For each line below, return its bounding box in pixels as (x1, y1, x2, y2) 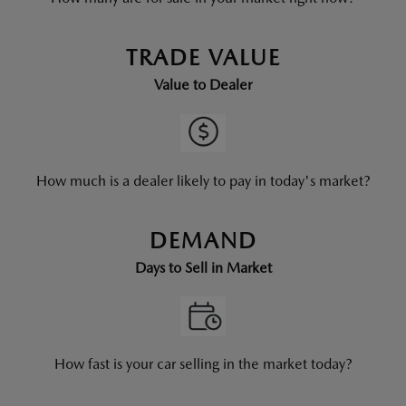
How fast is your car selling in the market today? (53, 355, 353, 372)
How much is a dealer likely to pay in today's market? (35, 172, 371, 189)
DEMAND (149, 227, 257, 254)
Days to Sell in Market (134, 259, 272, 276)
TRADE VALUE (125, 44, 281, 71)
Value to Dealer (154, 76, 252, 93)
